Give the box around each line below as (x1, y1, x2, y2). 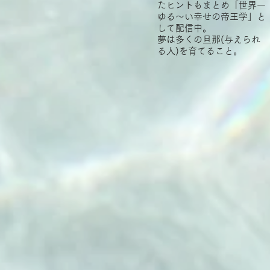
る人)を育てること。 (157, 46, 242, 55)
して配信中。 (157, 24, 212, 33)
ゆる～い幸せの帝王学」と (157, 12, 266, 21)
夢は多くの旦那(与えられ (157, 35, 260, 44)
